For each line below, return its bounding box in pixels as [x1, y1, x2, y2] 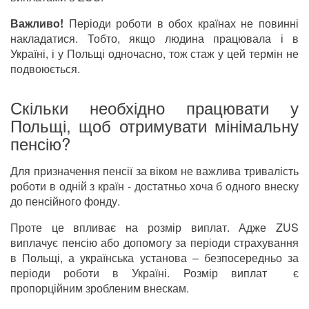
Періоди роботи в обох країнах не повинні [63, 15, 299, 32]
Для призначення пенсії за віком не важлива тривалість [10, 163, 299, 179]
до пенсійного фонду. [10, 193, 120, 210]
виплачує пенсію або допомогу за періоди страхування [10, 235, 299, 251]
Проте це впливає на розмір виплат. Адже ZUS [10, 219, 299, 236]
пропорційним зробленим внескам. [10, 280, 189, 297]
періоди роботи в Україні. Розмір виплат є [10, 265, 299, 281]
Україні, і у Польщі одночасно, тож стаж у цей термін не [10, 46, 299, 62]
